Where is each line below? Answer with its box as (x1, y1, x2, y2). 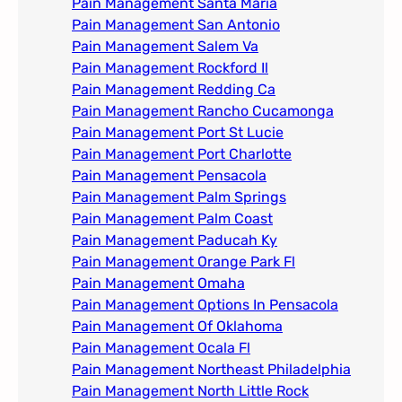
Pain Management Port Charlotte (72, 145, 292, 163)
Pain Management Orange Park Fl (72, 253, 295, 271)
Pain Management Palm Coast (72, 210, 273, 228)
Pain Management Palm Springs (72, 188, 286, 206)
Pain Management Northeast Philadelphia (72, 361, 351, 379)
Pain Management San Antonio (72, 16, 280, 34)
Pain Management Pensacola (72, 167, 267, 185)
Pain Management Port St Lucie (72, 124, 284, 142)
